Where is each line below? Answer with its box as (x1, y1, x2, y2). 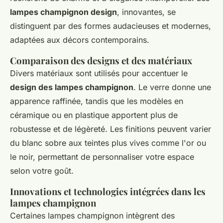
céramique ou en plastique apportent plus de (10, 110, 178, 120)
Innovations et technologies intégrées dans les (10, 185, 206, 198)
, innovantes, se (117, 7, 176, 17)
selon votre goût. (10, 166, 74, 176)
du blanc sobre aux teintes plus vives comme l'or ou (10, 138, 206, 148)
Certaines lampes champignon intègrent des (10, 211, 175, 221)
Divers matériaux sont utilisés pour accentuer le (10, 68, 188, 79)
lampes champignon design (10, 7, 117, 17)
